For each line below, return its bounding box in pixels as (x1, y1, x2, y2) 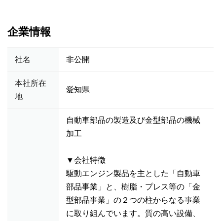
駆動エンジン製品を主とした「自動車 (66, 169, 200, 178)
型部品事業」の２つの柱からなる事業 (66, 196, 200, 204)
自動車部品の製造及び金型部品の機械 (66, 116, 200, 124)
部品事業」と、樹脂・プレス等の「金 (66, 183, 200, 191)
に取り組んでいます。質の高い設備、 (66, 209, 200, 218)
